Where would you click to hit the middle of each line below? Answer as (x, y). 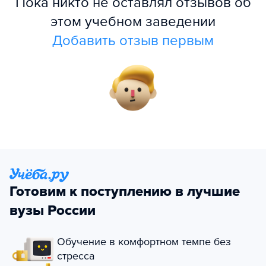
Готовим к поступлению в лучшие (125, 191)
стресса (76, 256)
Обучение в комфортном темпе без (144, 242)
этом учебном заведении (133, 22)
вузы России (53, 210)
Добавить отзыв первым (133, 41)
